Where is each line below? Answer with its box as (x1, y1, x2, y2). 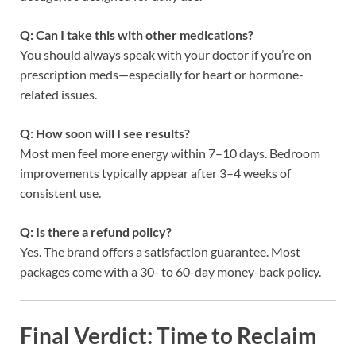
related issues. (20, 86, 97, 102)
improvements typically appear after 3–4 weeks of (20, 164, 291, 180)
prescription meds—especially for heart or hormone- (20, 66, 304, 82)
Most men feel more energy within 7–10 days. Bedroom (20, 145, 320, 161)
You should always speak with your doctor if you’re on (20, 46, 311, 62)
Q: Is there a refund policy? (20, 223, 172, 239)
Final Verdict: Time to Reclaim (20, 322, 317, 350)
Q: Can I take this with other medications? (20, 26, 253, 42)
